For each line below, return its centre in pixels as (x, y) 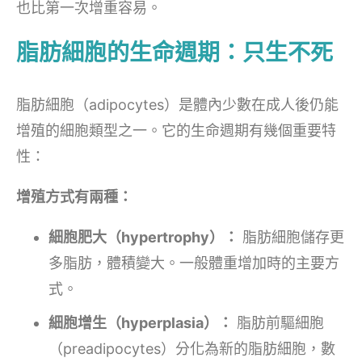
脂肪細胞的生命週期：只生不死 (175, 52)
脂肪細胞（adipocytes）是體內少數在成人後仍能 (177, 104)
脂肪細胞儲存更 (291, 237)
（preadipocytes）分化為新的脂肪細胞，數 (192, 348)
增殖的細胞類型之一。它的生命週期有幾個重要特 (176, 130)
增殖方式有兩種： (74, 196)
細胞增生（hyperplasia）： (141, 322)
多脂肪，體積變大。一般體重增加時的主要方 (194, 263)
